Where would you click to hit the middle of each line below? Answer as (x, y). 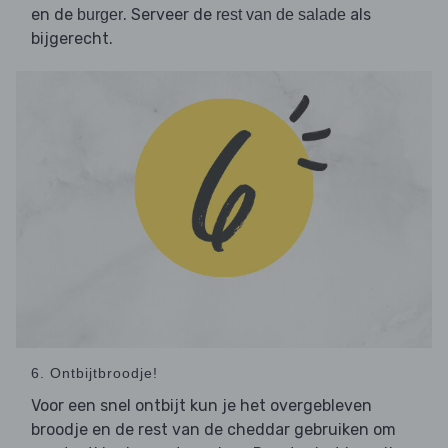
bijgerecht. (72, 39)
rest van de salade (281, 15)
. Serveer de (169, 15)
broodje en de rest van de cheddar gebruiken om (213, 430)
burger (100, 15)
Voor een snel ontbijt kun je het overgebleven (201, 406)
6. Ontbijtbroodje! (94, 373)
